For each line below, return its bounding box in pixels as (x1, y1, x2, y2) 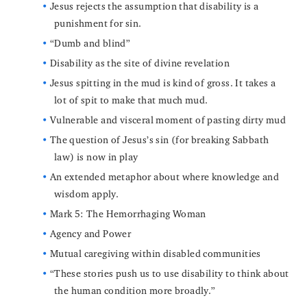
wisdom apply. (54, 187, 119, 199)
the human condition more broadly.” (54, 284, 216, 296)
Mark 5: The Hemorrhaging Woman (49, 207, 206, 219)
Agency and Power (49, 227, 132, 239)
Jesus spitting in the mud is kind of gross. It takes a (49, 77, 276, 89)
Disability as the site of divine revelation (49, 57, 230, 69)
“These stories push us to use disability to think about (49, 267, 289, 279)
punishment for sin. (54, 17, 142, 29)
